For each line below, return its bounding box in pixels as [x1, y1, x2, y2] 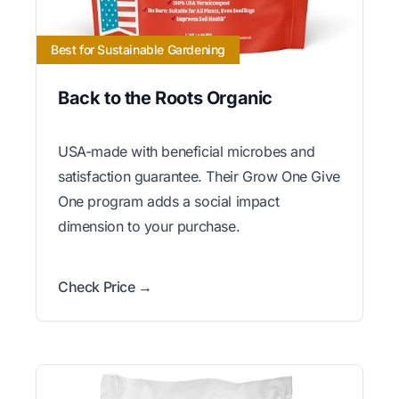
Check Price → [58, 277, 152, 296]
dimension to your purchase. [58, 216, 240, 235]
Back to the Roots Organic [58, 86, 273, 109]
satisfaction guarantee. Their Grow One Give [58, 167, 340, 185]
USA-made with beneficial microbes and [58, 142, 315, 160]
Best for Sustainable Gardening [51, 41, 225, 57]
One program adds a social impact [58, 191, 280, 210]
